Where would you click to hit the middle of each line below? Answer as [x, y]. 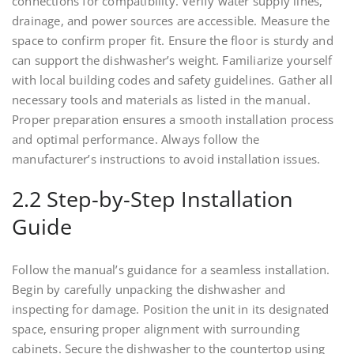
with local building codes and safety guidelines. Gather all [172, 80]
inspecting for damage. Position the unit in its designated [171, 309]
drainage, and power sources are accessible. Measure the [171, 21]
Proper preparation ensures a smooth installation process [173, 120]
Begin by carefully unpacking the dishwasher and [149, 290]
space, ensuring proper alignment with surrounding [156, 329]
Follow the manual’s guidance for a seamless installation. [171, 270]
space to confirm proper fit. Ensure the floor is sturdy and [173, 41]
